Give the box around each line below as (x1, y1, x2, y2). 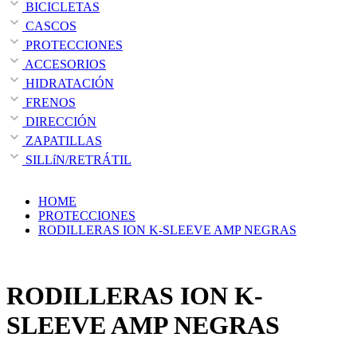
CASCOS (22, 18, 76, 33)
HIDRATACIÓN (22, 76, 114, 90)
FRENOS (22, 95, 76, 109)
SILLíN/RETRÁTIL (22, 152, 131, 167)
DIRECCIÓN (22, 114, 96, 128)
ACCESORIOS (22, 57, 106, 71)
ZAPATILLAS (22, 133, 102, 147)
